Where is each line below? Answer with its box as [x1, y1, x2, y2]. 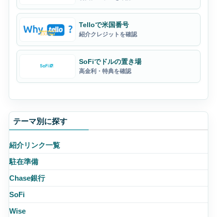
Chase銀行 [9, 174, 45, 183]
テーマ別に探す [13, 117, 67, 126]
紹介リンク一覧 [9, 141, 60, 150]
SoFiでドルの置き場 [78, 58, 141, 66]
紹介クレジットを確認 [78, 31, 137, 38]
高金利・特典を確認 [78, 68, 131, 75]
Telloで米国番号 [78, 21, 129, 29]
